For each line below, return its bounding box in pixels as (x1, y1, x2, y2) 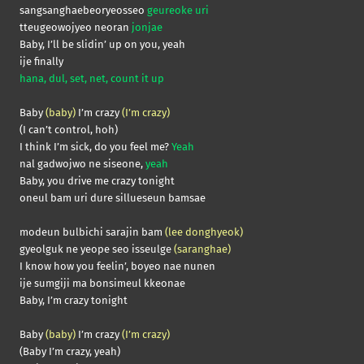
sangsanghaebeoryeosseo (19, 4, 147, 17)
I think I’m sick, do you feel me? (19, 141, 171, 154)
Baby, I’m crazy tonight (19, 294, 128, 307)
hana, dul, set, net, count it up (19, 72, 164, 85)
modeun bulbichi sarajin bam (19, 226, 165, 239)
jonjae (132, 21, 162, 34)
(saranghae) (174, 243, 231, 256)
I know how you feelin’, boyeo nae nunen (19, 260, 215, 273)
